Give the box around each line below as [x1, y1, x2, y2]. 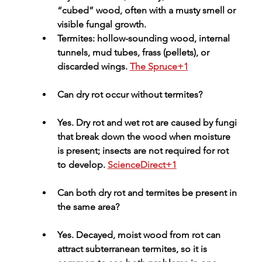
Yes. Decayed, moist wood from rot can [57, 229, 223, 241]
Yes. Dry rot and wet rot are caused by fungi [57, 117, 239, 129]
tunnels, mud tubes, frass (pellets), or [57, 47, 212, 58]
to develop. [57, 159, 108, 171]
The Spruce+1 [129, 61, 188, 73]
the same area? [57, 201, 119, 213]
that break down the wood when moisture [57, 131, 233, 143]
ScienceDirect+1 [107, 159, 177, 171]
